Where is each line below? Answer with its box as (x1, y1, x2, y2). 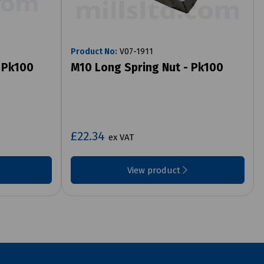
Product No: (70, 46, 117, 57)
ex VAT (108, 131, 134, 143)
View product (127, 164, 183, 176)
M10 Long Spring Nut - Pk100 (70, 60, 223, 74)
